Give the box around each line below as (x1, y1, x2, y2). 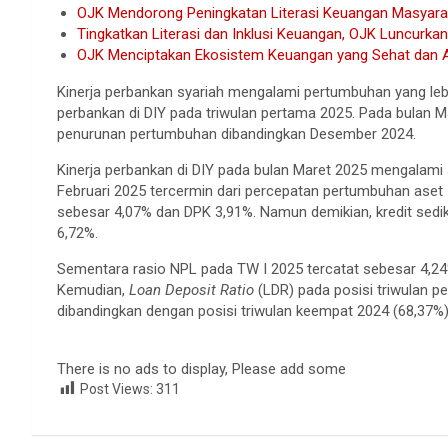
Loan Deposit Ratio (125, 280, 254, 299)
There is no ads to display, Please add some (57, 359, 346, 378)
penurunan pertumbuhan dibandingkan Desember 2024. (57, 124, 416, 143)
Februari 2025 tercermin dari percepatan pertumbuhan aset (57, 181, 443, 200)
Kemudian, (57, 280, 125, 299)
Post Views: (80, 380, 153, 397)
